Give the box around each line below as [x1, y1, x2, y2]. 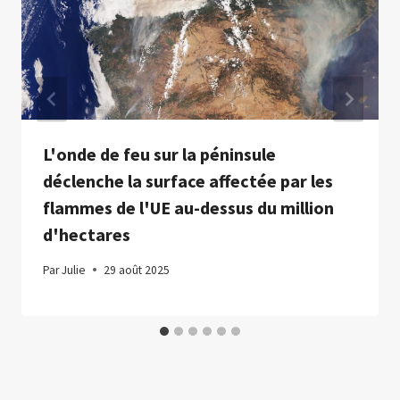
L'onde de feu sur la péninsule [43, 143, 276, 166]
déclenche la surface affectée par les [43, 170, 333, 193]
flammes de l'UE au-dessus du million [43, 196, 334, 220]
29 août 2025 [104, 262, 171, 278]
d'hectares [43, 223, 130, 246]
